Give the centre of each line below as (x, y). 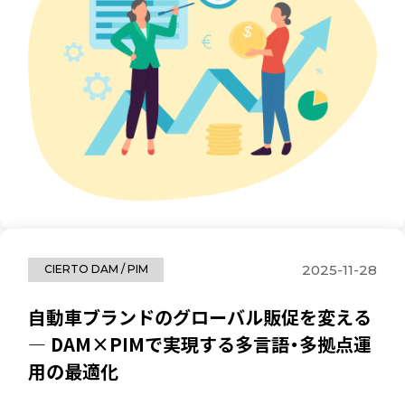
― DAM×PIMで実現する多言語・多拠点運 (200, 344)
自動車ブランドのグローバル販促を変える (200, 317)
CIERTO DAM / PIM (96, 269)
